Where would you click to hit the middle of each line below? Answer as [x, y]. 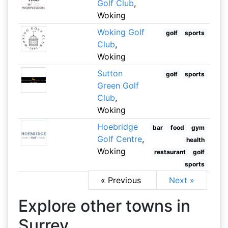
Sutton [110, 73]
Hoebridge [117, 127]
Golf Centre [119, 139]
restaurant [170, 152]
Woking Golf [121, 32]
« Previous [122, 180]
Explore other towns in [104, 206]
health [196, 140]
